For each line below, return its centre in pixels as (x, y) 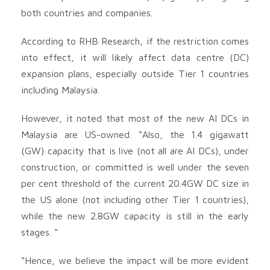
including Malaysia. (60, 89)
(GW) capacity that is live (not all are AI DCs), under (135, 150)
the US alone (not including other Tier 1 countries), (135, 199)
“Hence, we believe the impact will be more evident (135, 260)
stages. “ (39, 232)
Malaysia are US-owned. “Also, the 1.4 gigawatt (135, 134)
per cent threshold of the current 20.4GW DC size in (135, 183)
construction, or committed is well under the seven (135, 167)
